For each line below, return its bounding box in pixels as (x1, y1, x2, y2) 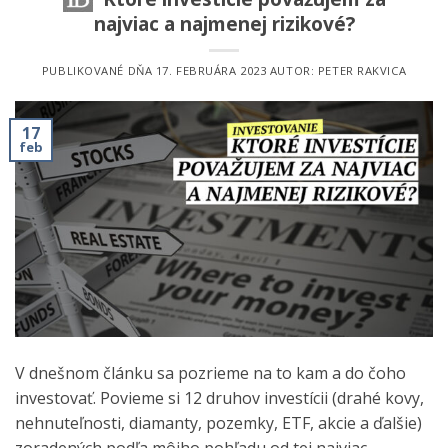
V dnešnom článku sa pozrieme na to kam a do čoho (15, 361, 406, 384)
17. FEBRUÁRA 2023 (155, 63, 267, 79)
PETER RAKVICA (317, 63, 407, 79)
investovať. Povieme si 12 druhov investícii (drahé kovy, (15, 386, 424, 409)
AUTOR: (266, 63, 318, 79)
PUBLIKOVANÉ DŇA (41, 63, 156, 79)
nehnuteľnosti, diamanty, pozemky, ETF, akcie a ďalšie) (15, 411, 422, 434)
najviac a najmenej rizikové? (93, 9, 355, 37)
